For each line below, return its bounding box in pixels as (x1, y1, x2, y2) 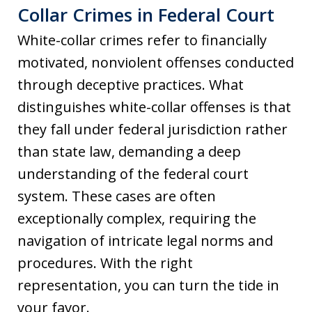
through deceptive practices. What (17, 75, 244, 94)
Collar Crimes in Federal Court (17, 2, 274, 27)
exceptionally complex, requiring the (17, 209, 256, 228)
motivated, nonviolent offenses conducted (17, 53, 294, 72)
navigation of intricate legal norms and (17, 231, 273, 250)
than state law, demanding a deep (17, 142, 241, 161)
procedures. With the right (17, 253, 193, 272)
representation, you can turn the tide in (17, 276, 279, 295)
